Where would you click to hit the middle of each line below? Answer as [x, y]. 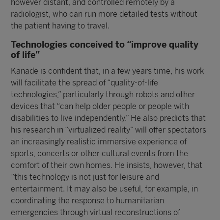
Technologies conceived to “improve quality [105, 45]
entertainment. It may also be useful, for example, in [105, 189]
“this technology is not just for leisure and [85, 177]
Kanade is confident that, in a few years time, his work [108, 71]
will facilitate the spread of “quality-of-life [85, 83]
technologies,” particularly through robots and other [103, 95]
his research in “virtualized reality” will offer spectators [109, 130]
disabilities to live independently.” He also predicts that [109, 118]
